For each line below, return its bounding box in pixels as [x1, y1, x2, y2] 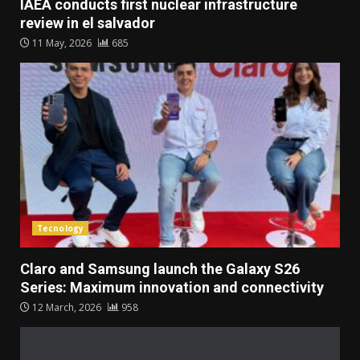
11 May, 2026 [30, 36, 94, 51]
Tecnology [37, 223, 84, 235]
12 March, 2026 [30, 301, 104, 315]
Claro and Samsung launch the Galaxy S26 [20, 260, 300, 278]
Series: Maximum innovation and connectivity [20, 279, 324, 297]
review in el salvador [20, 14, 155, 32]
